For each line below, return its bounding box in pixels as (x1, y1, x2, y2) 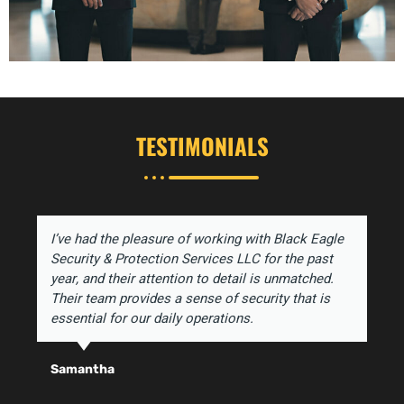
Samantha (50, 362, 115, 378)
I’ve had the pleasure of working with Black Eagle (50, 229, 344, 250)
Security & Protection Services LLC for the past (50, 249, 333, 270)
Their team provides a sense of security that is (50, 289, 330, 309)
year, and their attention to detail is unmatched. (50, 269, 334, 289)
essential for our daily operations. (50, 308, 253, 329)
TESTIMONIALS (135, 129, 269, 163)
